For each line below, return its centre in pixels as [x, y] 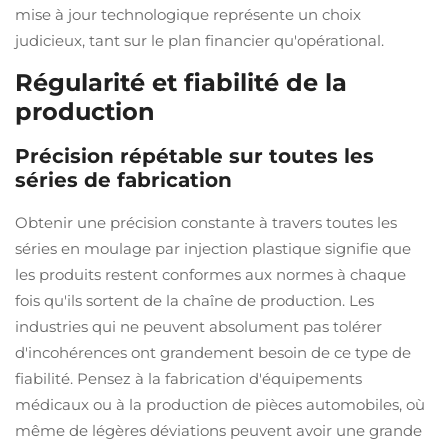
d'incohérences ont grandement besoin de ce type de [213, 352]
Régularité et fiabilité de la [181, 82]
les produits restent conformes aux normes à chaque [210, 274]
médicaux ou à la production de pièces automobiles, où [220, 404]
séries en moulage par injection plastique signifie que [213, 248]
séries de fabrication [123, 180]
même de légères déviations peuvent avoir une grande [218, 430]
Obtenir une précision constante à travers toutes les [206, 222]
